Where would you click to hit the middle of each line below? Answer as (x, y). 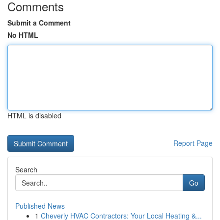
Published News (40, 206)
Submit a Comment (39, 23)
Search (26, 169)
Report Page (193, 143)
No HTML (23, 35)
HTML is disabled (34, 115)
